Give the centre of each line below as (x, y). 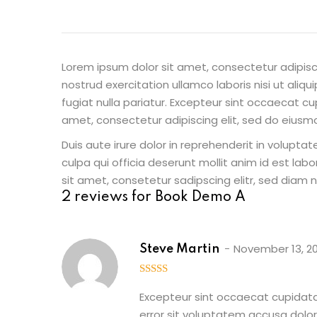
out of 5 (164, 284)
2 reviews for (108, 197)
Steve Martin (179, 249)
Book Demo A (200, 197)
